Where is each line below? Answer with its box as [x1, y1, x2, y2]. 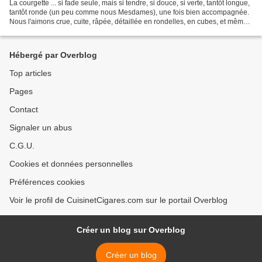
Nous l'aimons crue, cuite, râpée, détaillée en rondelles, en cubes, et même [9, 17, 247, 26]
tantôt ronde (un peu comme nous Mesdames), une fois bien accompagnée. [9, 8, 249, 16]
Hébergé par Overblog [9, 50, 97, 60]
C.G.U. [9, 141, 35, 150]
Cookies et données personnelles [9, 159, 133, 168]
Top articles [9, 68, 51, 78]
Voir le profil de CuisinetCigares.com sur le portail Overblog [9, 195, 227, 205]
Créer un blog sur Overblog [77, 225, 185, 235]
